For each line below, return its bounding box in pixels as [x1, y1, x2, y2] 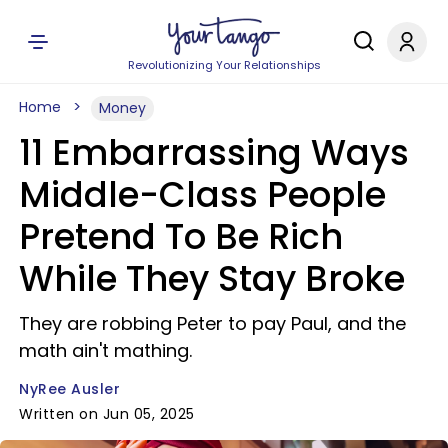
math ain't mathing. [19, 338, 192, 363]
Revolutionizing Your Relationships [127, 57, 321, 73]
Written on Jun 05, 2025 [19, 404, 195, 424]
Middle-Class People [19, 170, 386, 219]
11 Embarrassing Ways [19, 128, 409, 177]
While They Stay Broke [19, 254, 405, 303]
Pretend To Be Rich [19, 212, 343, 261]
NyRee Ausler [19, 379, 120, 399]
